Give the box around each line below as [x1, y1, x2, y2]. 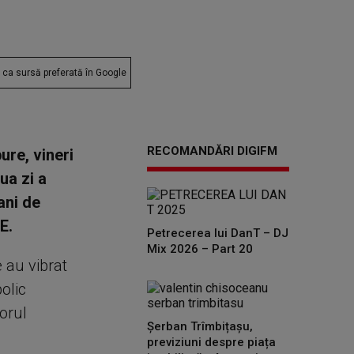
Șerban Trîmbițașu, [147, 319, 253, 333]
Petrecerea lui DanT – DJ [147, 226, 288, 240]
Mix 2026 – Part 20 [147, 242, 253, 256]
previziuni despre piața [147, 335, 276, 349]
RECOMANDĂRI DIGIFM [147, 144, 277, 158]
